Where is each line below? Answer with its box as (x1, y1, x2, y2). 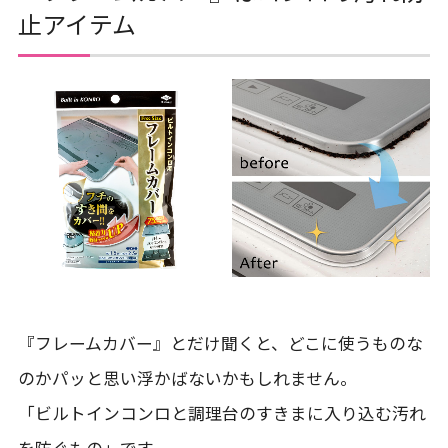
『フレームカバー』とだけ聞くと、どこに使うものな (17, 331, 423, 356)
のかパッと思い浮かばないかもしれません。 (17, 366, 357, 391)
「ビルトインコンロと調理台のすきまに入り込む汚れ (17, 401, 426, 426)
